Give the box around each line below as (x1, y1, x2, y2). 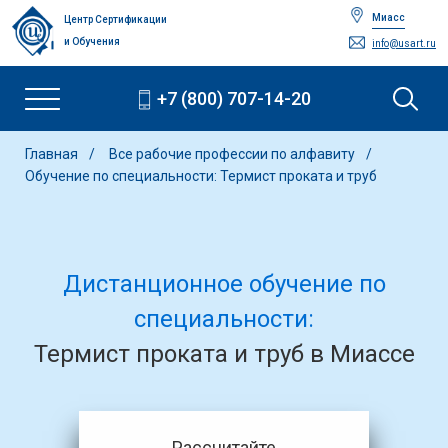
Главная (25, 146, 78, 162)
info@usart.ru (372, 38, 436, 49)
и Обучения (64, 36, 120, 47)
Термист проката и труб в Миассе (33, 340, 415, 368)
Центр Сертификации (64, 14, 167, 25)
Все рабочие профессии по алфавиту (109, 146, 358, 162)
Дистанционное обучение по (62, 270, 386, 298)
